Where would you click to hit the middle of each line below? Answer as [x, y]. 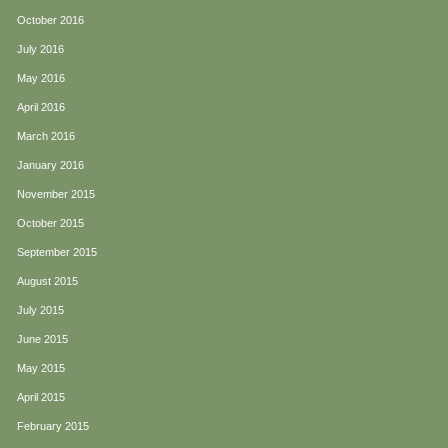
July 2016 [40, 49]
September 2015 [57, 252]
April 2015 [41, 397]
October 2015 [50, 223]
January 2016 [50, 165]
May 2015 [41, 368]
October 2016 [50, 20]
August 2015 [47, 281]
